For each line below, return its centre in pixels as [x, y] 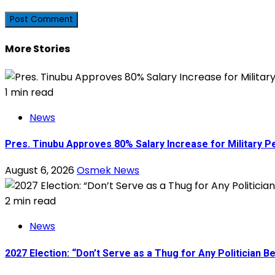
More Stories [37, 48]
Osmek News [108, 171]
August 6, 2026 [41, 171]
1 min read [29, 92]
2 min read [30, 201]
